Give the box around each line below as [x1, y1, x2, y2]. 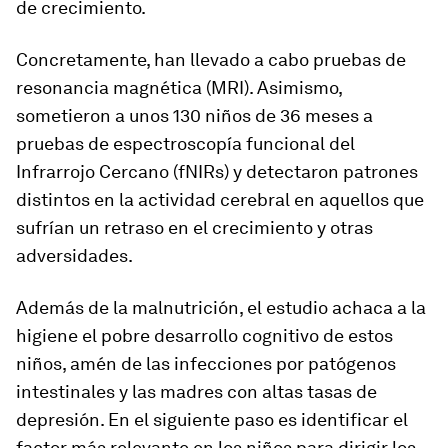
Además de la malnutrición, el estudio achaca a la [16, 297, 426, 318]
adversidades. [16, 245, 133, 266]
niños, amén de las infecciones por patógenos [16, 353, 396, 374]
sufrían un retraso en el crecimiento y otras [16, 217, 373, 238]
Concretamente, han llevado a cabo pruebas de [16, 49, 406, 70]
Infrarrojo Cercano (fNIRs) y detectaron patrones [16, 161, 418, 182]
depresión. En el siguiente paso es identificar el [16, 409, 408, 430]
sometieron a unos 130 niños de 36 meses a [16, 105, 373, 126]
